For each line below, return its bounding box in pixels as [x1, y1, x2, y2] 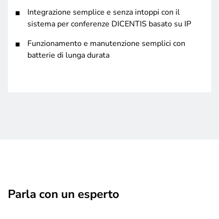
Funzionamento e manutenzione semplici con [27, 38, 185, 49]
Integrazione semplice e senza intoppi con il [27, 7, 180, 18]
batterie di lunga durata [27, 50, 109, 61]
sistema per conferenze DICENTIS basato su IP [27, 19, 191, 30]
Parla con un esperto [8, 186, 119, 202]
